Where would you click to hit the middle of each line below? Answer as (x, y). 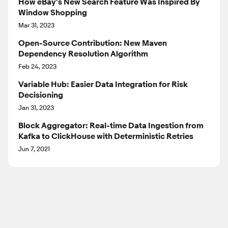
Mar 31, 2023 (36, 25)
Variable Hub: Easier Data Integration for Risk (103, 85)
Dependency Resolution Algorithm (83, 54)
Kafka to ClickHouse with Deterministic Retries (106, 137)
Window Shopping (53, 13)
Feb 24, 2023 (37, 66)
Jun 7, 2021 (34, 149)
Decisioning (41, 95)
